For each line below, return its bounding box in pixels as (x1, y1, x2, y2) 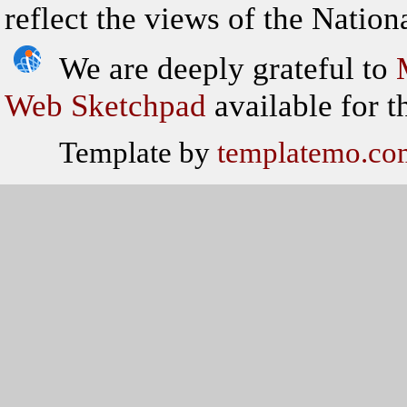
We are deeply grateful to (59, 50, 396, 86)
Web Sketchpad (5, 87, 206, 124)
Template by (59, 134, 217, 169)
